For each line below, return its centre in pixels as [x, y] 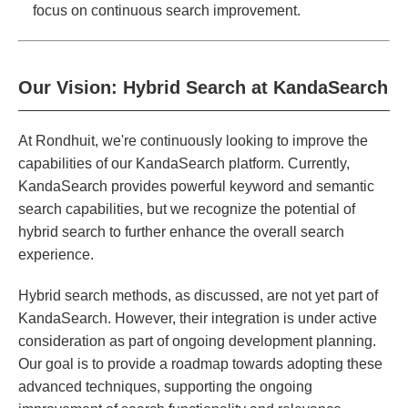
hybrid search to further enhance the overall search [181, 232]
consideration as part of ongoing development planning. [197, 342]
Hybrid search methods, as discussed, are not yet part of [198, 296]
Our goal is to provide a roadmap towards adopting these [200, 364]
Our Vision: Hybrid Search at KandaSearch [203, 88]
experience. [56, 255]
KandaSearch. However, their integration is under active [198, 319]
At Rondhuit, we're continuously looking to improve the [193, 141]
